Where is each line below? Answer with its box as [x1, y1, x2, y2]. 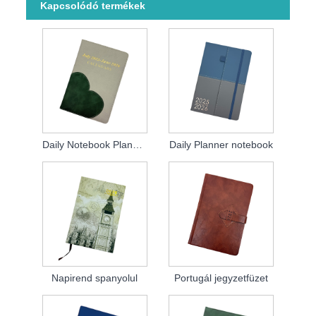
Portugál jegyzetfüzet [174, 272, 269, 284]
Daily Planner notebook [169, 138, 274, 150]
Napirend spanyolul [51, 272, 138, 284]
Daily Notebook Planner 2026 [133, 138, 143, 150]
